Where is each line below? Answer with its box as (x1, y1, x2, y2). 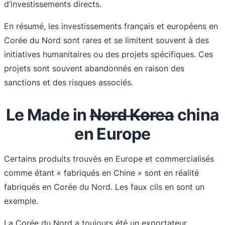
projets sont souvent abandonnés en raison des (4, 63, 184, 73)
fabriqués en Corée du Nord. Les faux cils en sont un (4, 181, 204, 192)
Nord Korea (89, 104, 174, 125)
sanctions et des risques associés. (4, 77, 133, 87)
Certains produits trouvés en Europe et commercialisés (4, 153, 214, 164)
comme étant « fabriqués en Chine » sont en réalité (4, 167, 199, 178)
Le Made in (6, 104, 90, 125)
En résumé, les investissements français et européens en (4, 21, 218, 31)
